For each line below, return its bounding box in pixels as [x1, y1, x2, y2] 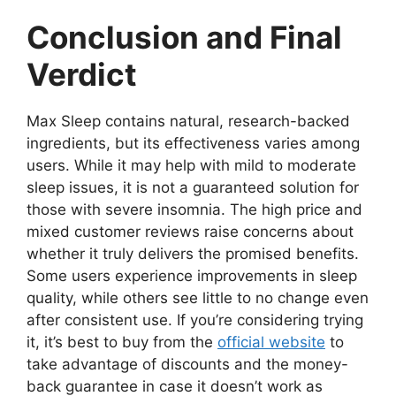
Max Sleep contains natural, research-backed [27, 112, 350, 131]
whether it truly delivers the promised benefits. [27, 245, 359, 263]
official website [217, 333, 325, 352]
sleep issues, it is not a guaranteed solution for [27, 179, 359, 197]
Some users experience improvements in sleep [27, 267, 357, 286]
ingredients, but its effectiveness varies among [27, 134, 360, 153]
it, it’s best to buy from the [27, 333, 217, 352]
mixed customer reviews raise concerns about [27, 223, 354, 241]
